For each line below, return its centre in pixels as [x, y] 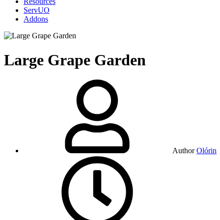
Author [183, 151]
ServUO [37, 10]
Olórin [206, 151]
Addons [36, 19]
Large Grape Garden [75, 60]
